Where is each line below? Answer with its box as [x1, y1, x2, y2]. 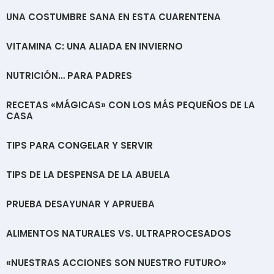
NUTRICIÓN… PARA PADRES [6, 68, 132, 82]
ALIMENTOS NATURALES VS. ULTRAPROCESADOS [6, 226, 231, 240]
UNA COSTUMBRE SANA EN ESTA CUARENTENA [6, 10, 221, 23]
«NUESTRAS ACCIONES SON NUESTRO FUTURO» [6, 256, 226, 269]
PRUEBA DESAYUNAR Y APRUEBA [6, 197, 155, 210]
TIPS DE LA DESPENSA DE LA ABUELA [6, 168, 170, 181]
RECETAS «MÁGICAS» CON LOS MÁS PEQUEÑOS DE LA [6, 98, 255, 111]
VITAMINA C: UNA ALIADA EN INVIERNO [6, 39, 183, 53]
